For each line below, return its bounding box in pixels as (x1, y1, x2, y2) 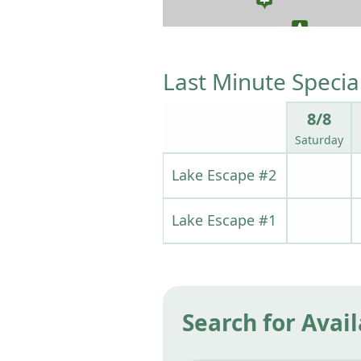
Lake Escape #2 (171, 165, 276, 185)
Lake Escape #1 (171, 210, 276, 230)
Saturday (294, 132, 343, 147)
